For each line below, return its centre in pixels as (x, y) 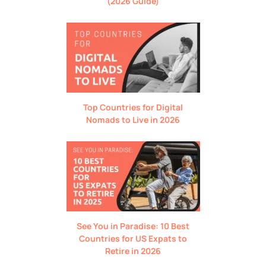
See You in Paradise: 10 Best (133, 226)
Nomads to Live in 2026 (133, 119)
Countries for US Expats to (133, 238)
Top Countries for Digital (133, 107)
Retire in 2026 (133, 251)
